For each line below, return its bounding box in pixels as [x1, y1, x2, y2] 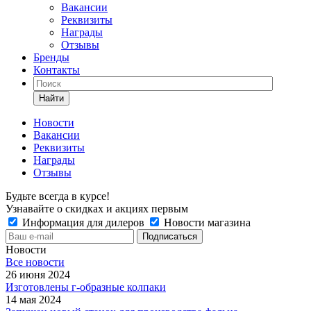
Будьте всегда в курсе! [6, 190, 110, 202]
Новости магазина [161, 217, 251, 228]
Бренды [33, 51, 69, 63]
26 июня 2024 [6, 269, 70, 280]
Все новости [6, 256, 65, 268]
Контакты [33, 64, 80, 76]
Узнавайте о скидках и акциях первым [6, 203, 188, 215]
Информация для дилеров [19, 217, 147, 228]
